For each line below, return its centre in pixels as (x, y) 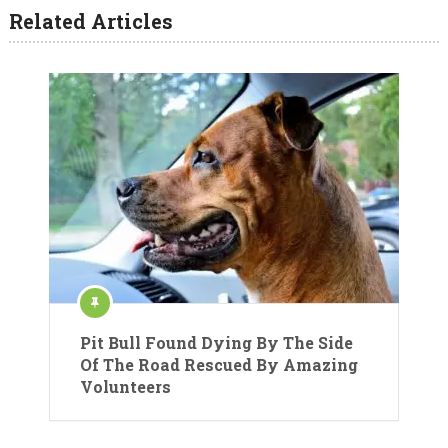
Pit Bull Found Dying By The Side (216, 342)
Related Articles (90, 21)
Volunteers (125, 386)
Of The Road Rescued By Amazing (219, 364)
